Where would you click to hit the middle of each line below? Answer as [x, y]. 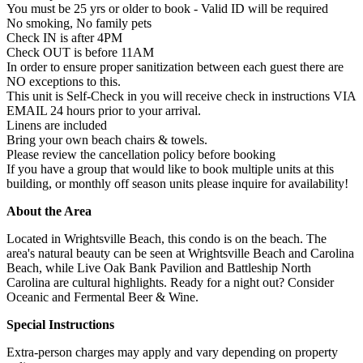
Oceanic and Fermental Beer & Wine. [102, 297]
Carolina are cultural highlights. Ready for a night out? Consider [170, 282]
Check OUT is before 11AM [80, 52]
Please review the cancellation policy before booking [141, 154]
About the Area [49, 211]
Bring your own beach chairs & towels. [107, 139]
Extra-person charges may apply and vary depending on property [172, 352]
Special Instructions [60, 324]
